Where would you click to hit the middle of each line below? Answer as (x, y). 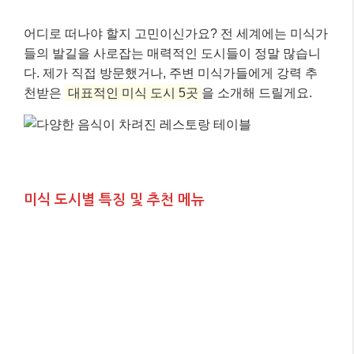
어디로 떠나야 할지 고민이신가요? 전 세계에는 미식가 (176, 33)
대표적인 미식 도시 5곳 (133, 92)
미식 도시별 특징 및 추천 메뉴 (114, 200)
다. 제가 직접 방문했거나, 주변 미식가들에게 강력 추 (171, 73)
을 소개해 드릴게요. (257, 92)
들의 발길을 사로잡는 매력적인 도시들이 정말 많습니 (172, 53)
